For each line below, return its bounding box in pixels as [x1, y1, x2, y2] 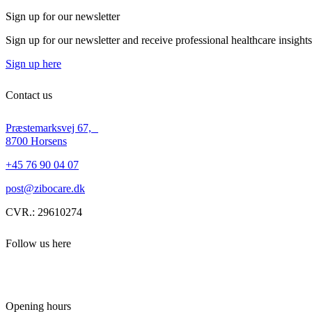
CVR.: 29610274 [6, 206, 82, 219]
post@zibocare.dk [6, 182, 85, 195]
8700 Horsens [6, 135, 67, 148]
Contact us [6, 88, 52, 101]
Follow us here [6, 237, 71, 250]
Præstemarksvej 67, [6, 122, 98, 134]
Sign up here [6, 57, 61, 70]
